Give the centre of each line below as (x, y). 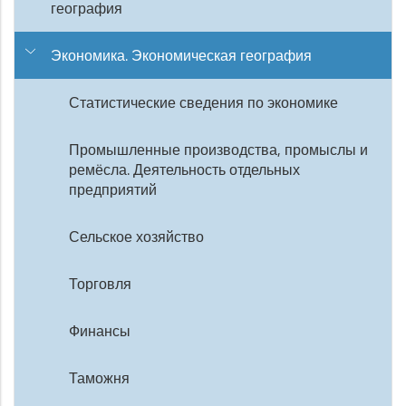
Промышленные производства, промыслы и (218, 150)
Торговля (100, 284)
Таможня (99, 378)
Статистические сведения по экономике (203, 102)
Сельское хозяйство (136, 237)
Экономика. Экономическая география (181, 55)
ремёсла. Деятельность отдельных (184, 169)
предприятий (113, 189)
